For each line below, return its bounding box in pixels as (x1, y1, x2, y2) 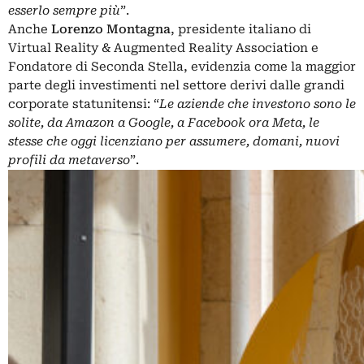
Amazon (66, 115, 115, 131)
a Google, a (115, 115, 188, 131)
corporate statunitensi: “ (8, 97, 159, 112)
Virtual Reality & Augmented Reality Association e (8, 41, 318, 56)
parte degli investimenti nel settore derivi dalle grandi (8, 78, 344, 93)
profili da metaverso (8, 153, 130, 168)
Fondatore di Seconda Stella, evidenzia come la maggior (8, 59, 356, 75)
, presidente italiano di (171, 22, 311, 37)
